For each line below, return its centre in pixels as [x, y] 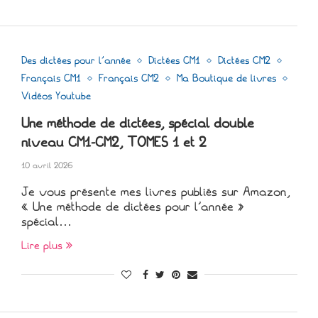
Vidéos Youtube [56, 96]
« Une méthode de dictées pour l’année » [132, 207]
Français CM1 [51, 78]
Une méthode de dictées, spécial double [137, 123]
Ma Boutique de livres [226, 78]
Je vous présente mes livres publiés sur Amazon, [155, 192]
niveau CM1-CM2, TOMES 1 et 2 [114, 142]
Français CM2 [128, 78]
